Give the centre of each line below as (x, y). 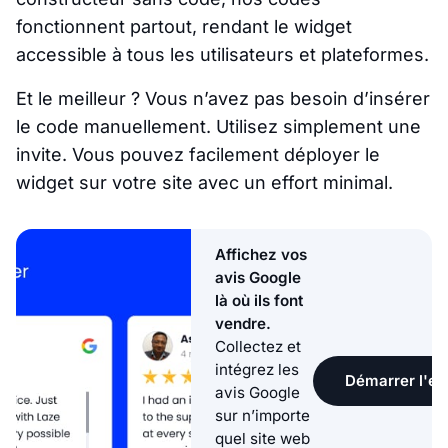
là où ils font (259, 300)
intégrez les (257, 369)
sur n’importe (262, 415)
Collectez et (258, 346)
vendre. (243, 323)
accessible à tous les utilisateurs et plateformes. (222, 54)
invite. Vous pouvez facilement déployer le (198, 154)
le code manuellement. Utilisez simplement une (218, 126)
